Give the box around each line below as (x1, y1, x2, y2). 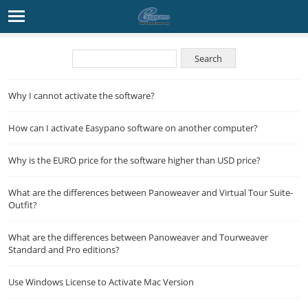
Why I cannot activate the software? (8, 89, 155, 102)
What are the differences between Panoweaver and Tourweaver (8, 231, 268, 243)
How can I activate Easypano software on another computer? (8, 122, 258, 134)
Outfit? (8, 199, 37, 211)
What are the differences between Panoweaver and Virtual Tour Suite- (8, 186, 293, 199)
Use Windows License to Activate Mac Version (8, 276, 194, 288)
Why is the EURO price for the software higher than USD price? (8, 154, 261, 166)
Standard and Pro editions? (8, 243, 120, 256)
